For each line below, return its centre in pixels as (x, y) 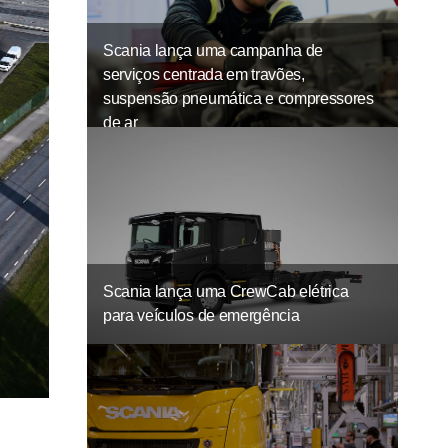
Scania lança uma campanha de (213, 51)
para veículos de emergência (201, 316)
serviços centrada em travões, (204, 75)
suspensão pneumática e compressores (238, 99)
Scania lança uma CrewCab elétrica (226, 292)
